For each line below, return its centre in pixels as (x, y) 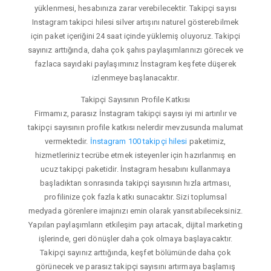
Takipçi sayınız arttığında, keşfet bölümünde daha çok (135, 252)
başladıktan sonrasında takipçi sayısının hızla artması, (135, 183)
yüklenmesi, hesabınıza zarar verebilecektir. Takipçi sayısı (135, 8)
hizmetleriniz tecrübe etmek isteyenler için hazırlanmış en (135, 155)
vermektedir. (67, 141)
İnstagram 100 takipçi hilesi (139, 141)
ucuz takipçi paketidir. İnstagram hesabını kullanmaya (135, 169)
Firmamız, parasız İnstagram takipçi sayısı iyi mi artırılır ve (135, 113)
